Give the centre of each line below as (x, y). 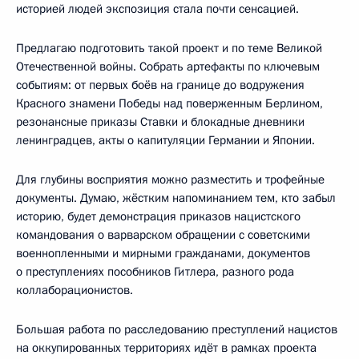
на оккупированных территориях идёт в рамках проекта (166, 347)
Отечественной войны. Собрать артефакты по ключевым (168, 66)
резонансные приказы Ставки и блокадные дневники (160, 121)
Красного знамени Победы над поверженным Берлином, (169, 103)
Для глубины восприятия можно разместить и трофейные (170, 179)
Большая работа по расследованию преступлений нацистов (177, 329)
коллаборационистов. (75, 290)
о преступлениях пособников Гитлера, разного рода (155, 271)
